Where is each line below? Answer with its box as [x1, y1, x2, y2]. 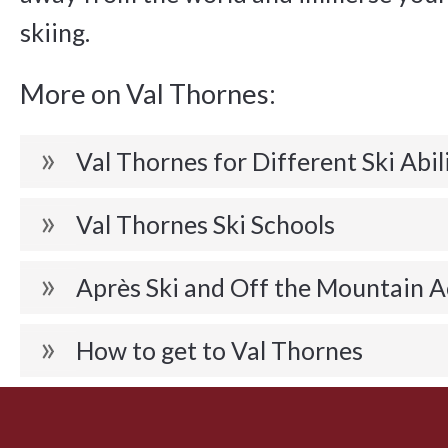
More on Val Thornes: [20, 77, 281, 110]
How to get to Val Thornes [76, 336, 373, 365]
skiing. [20, 18, 95, 47]
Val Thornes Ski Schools [76, 210, 335, 239]
